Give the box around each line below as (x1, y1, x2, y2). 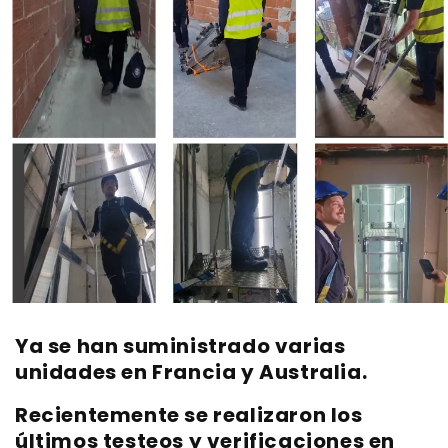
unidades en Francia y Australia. (15, 358, 368, 386)
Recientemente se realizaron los (15, 400, 363, 429)
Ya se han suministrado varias (15, 332, 346, 360)
